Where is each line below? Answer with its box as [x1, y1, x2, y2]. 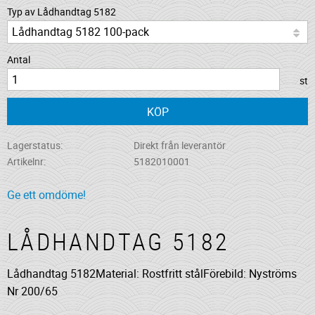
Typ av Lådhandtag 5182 [7, 4, 116, 18]
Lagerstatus [7, 138, 60, 152]
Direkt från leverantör [133, 138, 226, 152]
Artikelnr [7, 155, 44, 169]
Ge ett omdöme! [7, 187, 86, 203]
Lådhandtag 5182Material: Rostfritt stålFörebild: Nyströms [7, 265, 297, 281]
